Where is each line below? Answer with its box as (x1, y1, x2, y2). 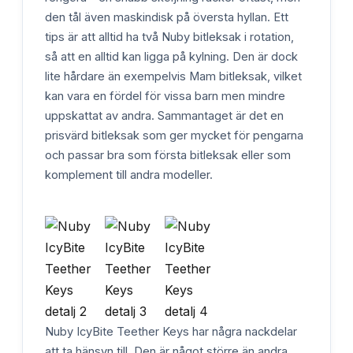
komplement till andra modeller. (45, 167, 213, 182)
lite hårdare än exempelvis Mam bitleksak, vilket (45, 69, 302, 84)
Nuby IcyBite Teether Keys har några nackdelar (45, 324, 297, 339)
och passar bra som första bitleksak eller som (45, 147, 291, 162)
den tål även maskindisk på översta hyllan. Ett (45, 9, 288, 24)
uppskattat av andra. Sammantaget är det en (45, 108, 284, 123)
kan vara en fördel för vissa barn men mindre (45, 88, 285, 103)
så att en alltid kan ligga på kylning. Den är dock (45, 49, 298, 64)
